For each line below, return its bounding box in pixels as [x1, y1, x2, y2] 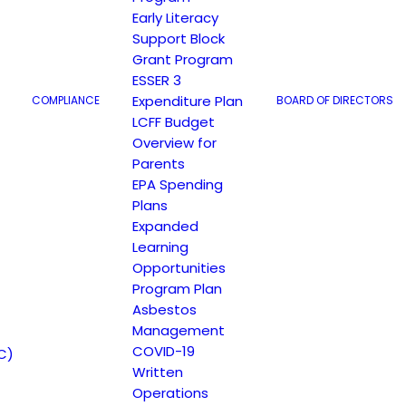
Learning [132, 237, 188, 256]
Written [132, 362, 183, 382]
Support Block [132, 29, 225, 48]
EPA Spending [132, 175, 223, 194]
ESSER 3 [132, 71, 181, 90]
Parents [132, 154, 185, 173]
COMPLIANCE [32, 92, 100, 108]
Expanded [132, 217, 198, 236]
